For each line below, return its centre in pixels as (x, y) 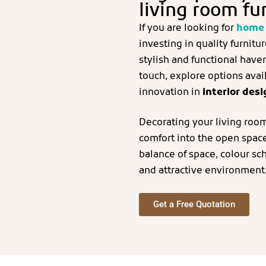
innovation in (171, 92)
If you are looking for (188, 28)
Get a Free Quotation (194, 205)
